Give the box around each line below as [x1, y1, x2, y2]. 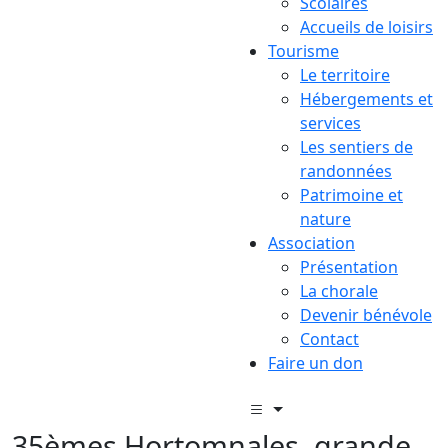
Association [268, 231, 355, 254]
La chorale [300, 279, 378, 302]
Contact [300, 327, 359, 350]
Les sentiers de [300, 135, 413, 158]
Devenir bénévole [300, 303, 432, 326]
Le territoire [300, 63, 390, 86]
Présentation [300, 255, 398, 278]
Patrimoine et [300, 183, 403, 206]
